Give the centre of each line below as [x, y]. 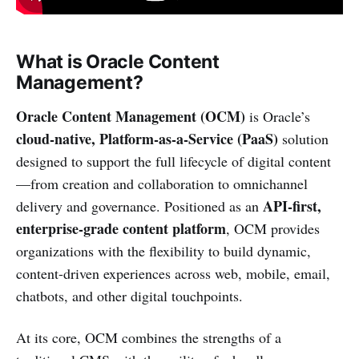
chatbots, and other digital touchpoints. [129, 295]
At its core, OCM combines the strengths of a [149, 337]
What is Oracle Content [118, 61]
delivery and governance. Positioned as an [139, 206]
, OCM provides [273, 228]
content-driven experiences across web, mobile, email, [173, 273]
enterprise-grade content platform [121, 228]
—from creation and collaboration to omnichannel [162, 183]
